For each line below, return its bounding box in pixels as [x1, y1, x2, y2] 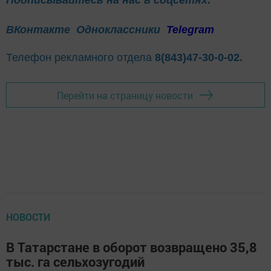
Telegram [166, 24, 214, 36]
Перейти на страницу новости [57, 88, 193, 102]
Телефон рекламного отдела [6, 51, 155, 64]
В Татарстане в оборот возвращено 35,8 [6, 238, 257, 256]
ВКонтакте [6, 24, 70, 36]
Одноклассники [76, 24, 163, 36]
